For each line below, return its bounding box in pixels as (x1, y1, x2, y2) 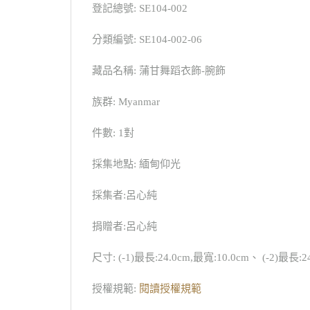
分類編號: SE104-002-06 (92, 34, 202, 45)
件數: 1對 (92, 127, 134, 138)
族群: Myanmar (92, 96, 160, 107)
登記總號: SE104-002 (92, 3, 188, 14)
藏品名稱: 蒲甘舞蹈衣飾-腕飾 (92, 65, 226, 76)
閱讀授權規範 (139, 283, 201, 294)
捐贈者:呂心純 (92, 221, 157, 232)
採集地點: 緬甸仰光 (92, 158, 181, 170)
